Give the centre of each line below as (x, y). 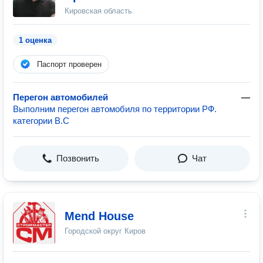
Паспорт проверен (69, 64)
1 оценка (35, 40)
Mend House (99, 216)
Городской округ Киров (105, 231)
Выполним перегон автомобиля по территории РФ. (115, 109)
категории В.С (41, 121)
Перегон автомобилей (60, 97)
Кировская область (98, 11)
